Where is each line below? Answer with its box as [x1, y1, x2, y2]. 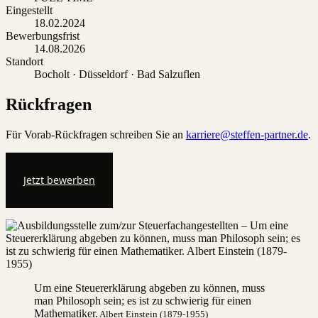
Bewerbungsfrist [6, 30, 79, 43]
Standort [6, 55, 43, 68]
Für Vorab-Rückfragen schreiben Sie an [6, 128, 183, 141]
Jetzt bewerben [23, 172, 95, 187]
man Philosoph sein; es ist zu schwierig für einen [34, 294, 251, 307]
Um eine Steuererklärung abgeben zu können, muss [34, 281, 265, 294]
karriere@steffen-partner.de [186, 128, 308, 141]
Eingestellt [6, 4, 53, 17]
